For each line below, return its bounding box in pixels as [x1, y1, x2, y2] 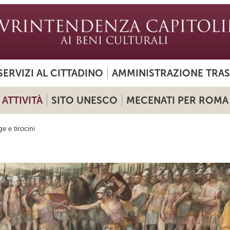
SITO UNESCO [51, 94, 118, 106]
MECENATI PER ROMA [126, 94, 228, 106]
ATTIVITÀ [2, 94, 43, 106]
